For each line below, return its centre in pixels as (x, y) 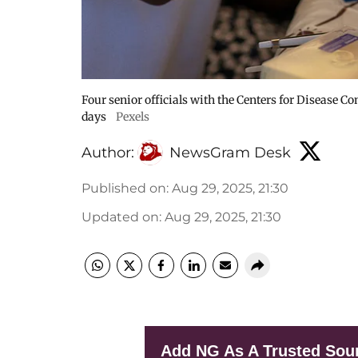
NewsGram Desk (230, 152)
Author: (108, 152)
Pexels (133, 117)
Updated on (120, 217)
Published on (124, 188)
